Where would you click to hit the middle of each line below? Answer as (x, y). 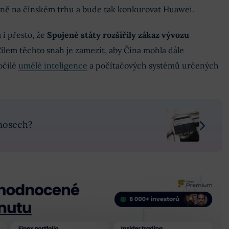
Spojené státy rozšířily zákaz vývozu (118, 35)
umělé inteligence (53, 65)
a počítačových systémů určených (153, 65)
